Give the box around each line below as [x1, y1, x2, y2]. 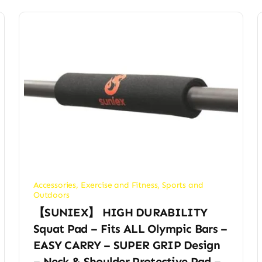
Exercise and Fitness [80, 180, 158, 191]
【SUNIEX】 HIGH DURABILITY [33, 205, 208, 220]
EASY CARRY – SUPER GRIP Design [33, 238, 220, 253]
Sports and [162, 180, 204, 191]
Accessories [33, 180, 77, 191]
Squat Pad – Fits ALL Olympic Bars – [33, 222, 227, 236]
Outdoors [33, 190, 70, 201]
